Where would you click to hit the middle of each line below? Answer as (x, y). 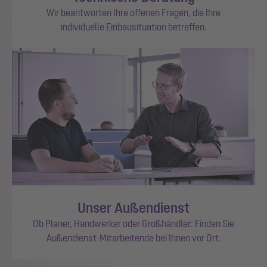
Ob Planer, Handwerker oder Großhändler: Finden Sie (133, 223)
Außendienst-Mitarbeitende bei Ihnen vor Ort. (133, 238)
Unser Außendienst (133, 208)
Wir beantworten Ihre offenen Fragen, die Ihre (133, 12)
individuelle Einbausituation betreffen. (133, 27)
